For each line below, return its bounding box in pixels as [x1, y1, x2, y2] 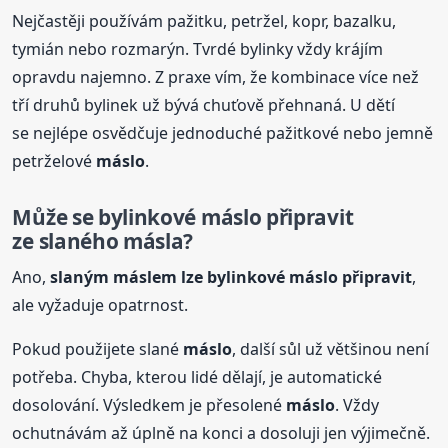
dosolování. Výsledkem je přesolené [12, 393, 287, 416]
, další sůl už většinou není [232, 337, 430, 360]
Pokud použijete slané [12, 337, 184, 360]
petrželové [12, 149, 97, 172]
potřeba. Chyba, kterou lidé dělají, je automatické [12, 365, 383, 388]
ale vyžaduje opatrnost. [12, 293, 189, 316]
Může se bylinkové [12, 202, 201, 231]
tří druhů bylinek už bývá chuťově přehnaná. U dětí [12, 93, 396, 116]
